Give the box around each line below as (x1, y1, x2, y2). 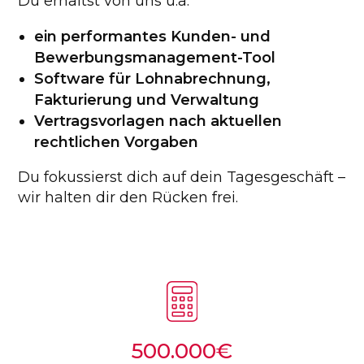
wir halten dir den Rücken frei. (18, 188, 239, 206)
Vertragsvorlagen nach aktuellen (34, 112, 283, 130)
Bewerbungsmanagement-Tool (34, 49, 276, 67)
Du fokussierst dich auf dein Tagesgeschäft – (18, 168, 346, 186)
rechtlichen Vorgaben (34, 133, 199, 151)
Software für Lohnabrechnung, (34, 70, 271, 88)
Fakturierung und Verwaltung (34, 91, 260, 109)
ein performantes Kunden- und (34, 28, 271, 45)
